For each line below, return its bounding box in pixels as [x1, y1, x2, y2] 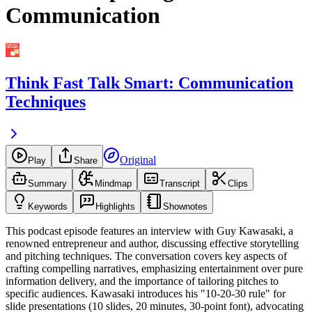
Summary [28, 178, 67, 189]
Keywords [28, 201, 68, 212]
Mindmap [95, 178, 132, 189]
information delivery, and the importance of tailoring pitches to [6, 275, 279, 288]
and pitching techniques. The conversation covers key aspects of [6, 250, 287, 263]
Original [120, 154, 156, 166]
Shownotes [163, 201, 208, 212]
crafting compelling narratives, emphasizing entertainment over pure [6, 263, 303, 275]
